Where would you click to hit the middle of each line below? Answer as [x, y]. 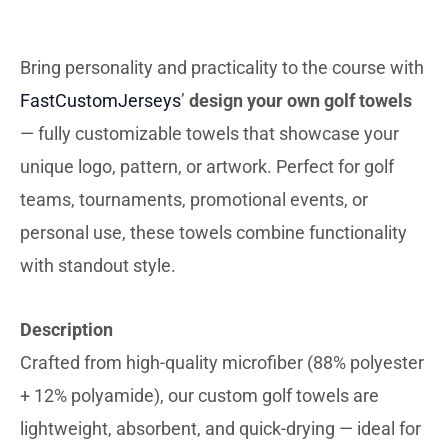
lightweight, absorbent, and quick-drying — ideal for [220, 429]
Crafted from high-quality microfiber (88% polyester [222, 363]
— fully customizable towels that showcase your [209, 133]
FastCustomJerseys [100, 100]
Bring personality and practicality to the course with [222, 67]
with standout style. [98, 265]
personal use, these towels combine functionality [213, 232]
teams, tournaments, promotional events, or [194, 199]
